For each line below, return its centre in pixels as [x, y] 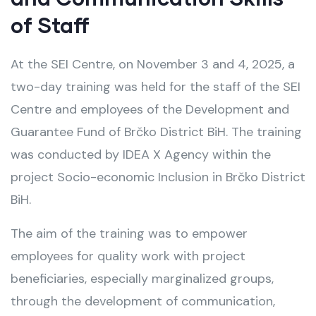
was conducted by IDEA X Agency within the [141, 154]
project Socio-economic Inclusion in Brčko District [158, 177]
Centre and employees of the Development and [150, 109]
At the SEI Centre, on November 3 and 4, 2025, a [153, 64]
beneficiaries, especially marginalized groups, [142, 278]
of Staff [50, 24]
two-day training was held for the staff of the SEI [156, 86]
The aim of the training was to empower [129, 233]
